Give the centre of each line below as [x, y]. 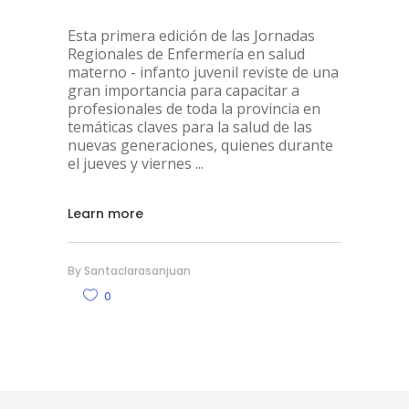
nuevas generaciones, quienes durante [200, 145]
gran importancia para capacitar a [184, 90]
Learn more [105, 214]
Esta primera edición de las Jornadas [191, 35]
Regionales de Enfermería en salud [186, 53]
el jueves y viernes [131, 163]
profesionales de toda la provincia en [194, 108]
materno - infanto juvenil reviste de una [203, 72]
